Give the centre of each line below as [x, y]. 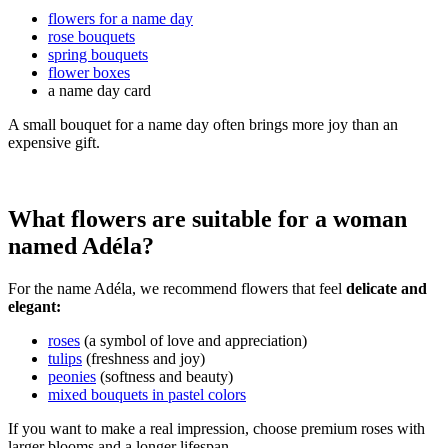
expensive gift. [54, 143]
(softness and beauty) [164, 377]
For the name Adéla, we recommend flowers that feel [177, 289]
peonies [72, 377]
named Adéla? [81, 246]
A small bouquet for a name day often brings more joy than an [203, 125]
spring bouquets [98, 55]
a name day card [99, 91]
